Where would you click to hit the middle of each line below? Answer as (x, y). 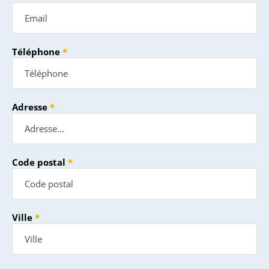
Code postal (39, 162)
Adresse (30, 107)
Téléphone (36, 52)
